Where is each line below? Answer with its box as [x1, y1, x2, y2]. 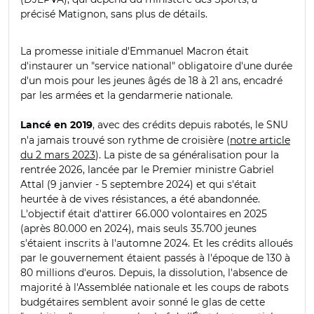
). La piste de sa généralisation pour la [95, 148, 279, 161]
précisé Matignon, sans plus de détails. [20, 7, 207, 20]
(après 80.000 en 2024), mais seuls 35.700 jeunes [20, 221, 257, 235]
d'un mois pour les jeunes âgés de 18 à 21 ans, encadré [20, 74, 282, 87]
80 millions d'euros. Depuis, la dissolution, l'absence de [20, 266, 287, 279]
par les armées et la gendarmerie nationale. [20, 88, 235, 102]
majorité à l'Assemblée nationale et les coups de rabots [20, 280, 289, 294]
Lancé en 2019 [20, 120, 93, 130]
